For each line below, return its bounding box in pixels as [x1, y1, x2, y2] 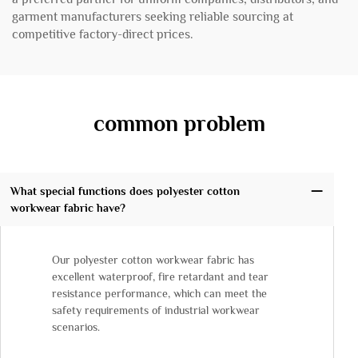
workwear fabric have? [10, 201, 125, 214]
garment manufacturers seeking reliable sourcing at [12, 10, 293, 24]
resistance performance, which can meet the [52, 287, 267, 300]
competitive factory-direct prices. [12, 27, 193, 42]
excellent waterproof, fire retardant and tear [52, 270, 268, 284]
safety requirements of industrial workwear [52, 304, 260, 317]
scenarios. [52, 320, 100, 334]
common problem [93, 111, 265, 136]
